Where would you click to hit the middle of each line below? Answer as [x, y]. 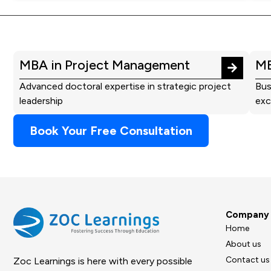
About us [243, 244]
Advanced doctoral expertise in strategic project [125, 87]
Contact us [247, 260]
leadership [41, 101]
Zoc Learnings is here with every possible [103, 261]
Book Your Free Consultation [111, 131]
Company [247, 215]
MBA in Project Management [105, 65]
